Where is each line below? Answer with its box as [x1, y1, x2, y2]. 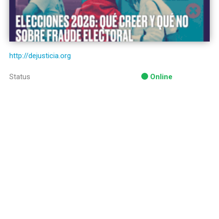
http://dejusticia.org [9, 51, 71, 60]
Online [150, 72, 173, 81]
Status [9, 72, 30, 81]
